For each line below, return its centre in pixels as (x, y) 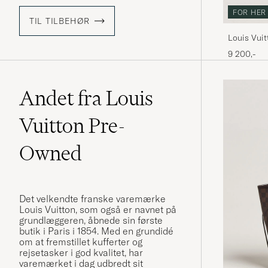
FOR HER (250, 12)
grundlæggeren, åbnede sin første (91, 220)
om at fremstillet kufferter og (81, 242)
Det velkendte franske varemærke (92, 199)
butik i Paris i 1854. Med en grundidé (96, 231)
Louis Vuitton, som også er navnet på (98, 210)
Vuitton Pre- (72, 126)
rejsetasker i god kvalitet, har (81, 253)
